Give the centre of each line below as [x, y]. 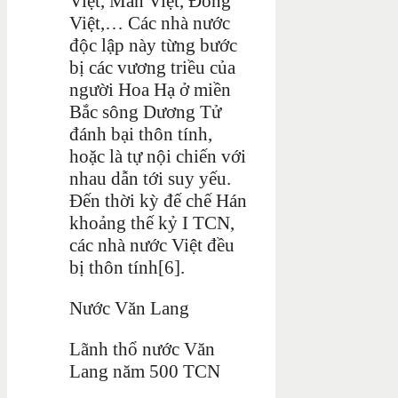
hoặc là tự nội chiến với [158, 156]
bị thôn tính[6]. [127, 267]
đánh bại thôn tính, [141, 134]
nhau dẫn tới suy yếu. [150, 178]
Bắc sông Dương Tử [145, 111]
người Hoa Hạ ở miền [150, 89]
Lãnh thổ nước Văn [142, 349]
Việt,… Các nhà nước [150, 23]
